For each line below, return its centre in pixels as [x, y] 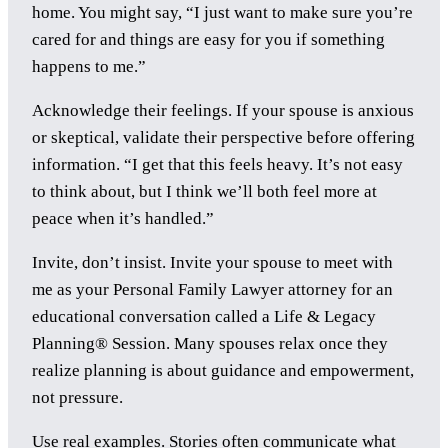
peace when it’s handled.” [123, 219]
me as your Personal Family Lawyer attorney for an [212, 290]
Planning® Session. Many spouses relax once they [210, 344]
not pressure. [77, 398]
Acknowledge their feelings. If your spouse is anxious [223, 111]
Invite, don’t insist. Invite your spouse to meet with [212, 263]
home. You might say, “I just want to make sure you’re [222, 13]
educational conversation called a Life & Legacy [204, 317]
